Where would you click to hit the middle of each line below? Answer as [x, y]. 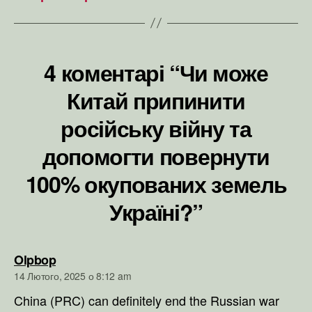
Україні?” [156, 211]
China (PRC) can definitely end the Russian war [147, 300]
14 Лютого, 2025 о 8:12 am [73, 275]
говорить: [85, 259]
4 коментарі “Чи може [156, 72]
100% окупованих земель [156, 184]
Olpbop [35, 259]
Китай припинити [156, 100]
